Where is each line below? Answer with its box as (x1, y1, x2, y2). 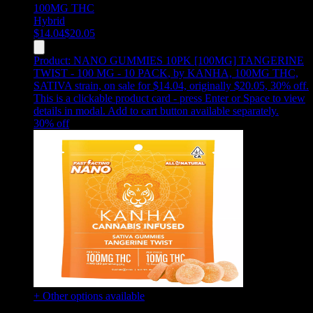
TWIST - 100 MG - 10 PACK (34, 66, 168, 79)
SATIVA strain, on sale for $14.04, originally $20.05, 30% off (34, 79, 306, 92)
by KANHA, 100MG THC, (173, 66, 298, 79)
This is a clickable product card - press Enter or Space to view (34, 92, 305, 104)
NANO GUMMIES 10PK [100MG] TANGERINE (73, 54, 304, 66)
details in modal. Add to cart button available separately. (34, 104, 279, 117)
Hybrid (34, 14, 65, 27)
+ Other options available (34, 289, 145, 302)
